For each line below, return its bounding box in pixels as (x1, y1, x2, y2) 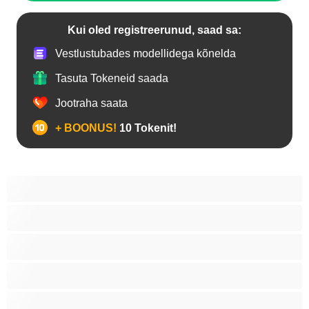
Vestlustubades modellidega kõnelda (55, 47, 236, 59)
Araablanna (34, 205, 92, 217)
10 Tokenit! (117, 121, 177, 134)
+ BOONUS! (55, 121, 117, 134)
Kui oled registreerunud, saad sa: (68, 24, 241, 36)
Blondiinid (34, 263, 84, 275)
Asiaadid (34, 234, 78, 246)
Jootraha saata (55, 97, 128, 109)
